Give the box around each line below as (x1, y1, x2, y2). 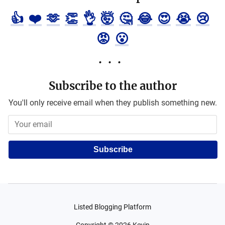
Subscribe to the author (48, 79, 177, 93)
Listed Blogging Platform (74, 203, 151, 211)
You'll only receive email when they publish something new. (8, 98, 217, 107)
